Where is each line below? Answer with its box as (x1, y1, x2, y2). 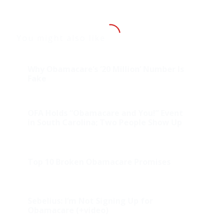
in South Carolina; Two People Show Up (27, 117, 182, 128)
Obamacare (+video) (27, 205, 109, 216)
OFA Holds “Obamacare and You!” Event (27, 108, 183, 119)
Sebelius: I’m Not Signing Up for (27, 195, 153, 207)
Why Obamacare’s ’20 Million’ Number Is (27, 64, 184, 75)
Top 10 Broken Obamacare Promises (27, 156, 171, 168)
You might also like (16, 33, 106, 44)
